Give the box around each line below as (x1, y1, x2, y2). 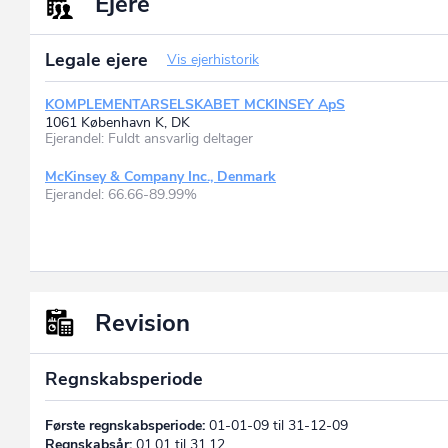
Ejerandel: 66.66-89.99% (45, 184, 197, 204)
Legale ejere (45, 47, 153, 72)
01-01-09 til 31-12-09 (205, 415, 348, 435)
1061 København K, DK (45, 112, 190, 132)
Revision (95, 306, 190, 339)
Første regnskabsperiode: (45, 415, 205, 435)
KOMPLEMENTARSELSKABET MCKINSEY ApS (45, 94, 345, 114)
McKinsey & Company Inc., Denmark (45, 166, 276, 186)
